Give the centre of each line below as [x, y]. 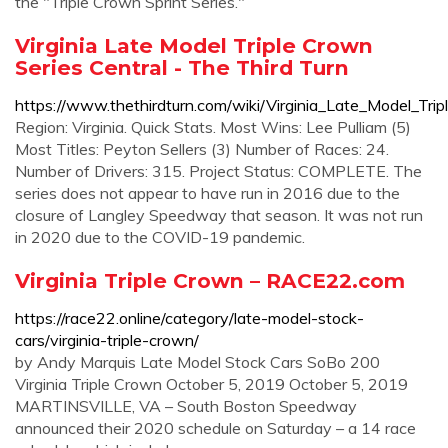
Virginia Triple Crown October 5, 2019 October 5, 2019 [211, 384]
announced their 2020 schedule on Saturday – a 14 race [215, 428]
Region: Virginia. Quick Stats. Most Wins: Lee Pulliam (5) [213, 127]
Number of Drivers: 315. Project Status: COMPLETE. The [218, 171]
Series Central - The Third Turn [182, 67]
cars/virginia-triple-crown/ [107, 340]
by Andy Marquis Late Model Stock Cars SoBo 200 [197, 362]
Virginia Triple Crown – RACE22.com [210, 280]
